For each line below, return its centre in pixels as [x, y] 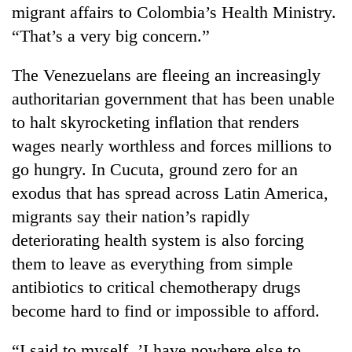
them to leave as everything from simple [152, 263]
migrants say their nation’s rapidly [131, 216]
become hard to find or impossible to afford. [166, 310]
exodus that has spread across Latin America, [170, 192]
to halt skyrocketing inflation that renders [156, 122]
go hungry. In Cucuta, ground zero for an [155, 169]
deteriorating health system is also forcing [158, 240]
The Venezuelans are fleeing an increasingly [166, 75]
